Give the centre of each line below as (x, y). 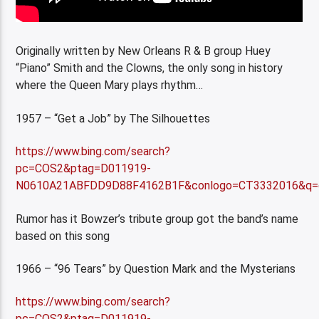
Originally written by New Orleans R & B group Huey (143, 51)
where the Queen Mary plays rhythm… (110, 85)
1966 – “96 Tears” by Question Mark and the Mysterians (156, 268)
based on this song (63, 236)
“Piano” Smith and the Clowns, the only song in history (150, 68)
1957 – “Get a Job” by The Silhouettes (113, 118)
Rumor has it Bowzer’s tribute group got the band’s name (157, 219)
